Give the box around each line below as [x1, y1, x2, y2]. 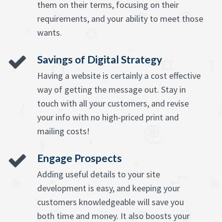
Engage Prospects [37, 152, 122, 165]
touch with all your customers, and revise [37, 98, 189, 110]
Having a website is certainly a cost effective [37, 70, 201, 82]
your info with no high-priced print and [37, 111, 179, 123]
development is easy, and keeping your [37, 182, 180, 194]
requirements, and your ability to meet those [37, 13, 203, 25]
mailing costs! [37, 125, 90, 137]
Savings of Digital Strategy [37, 53, 162, 66]
